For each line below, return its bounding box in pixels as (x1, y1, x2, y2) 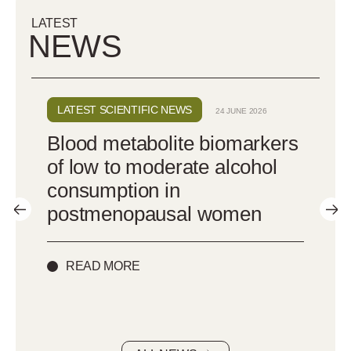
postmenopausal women (47, 201, 262, 226)
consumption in (47, 178, 180, 202)
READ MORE (66, 259, 141, 273)
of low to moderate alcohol (47, 154, 277, 179)
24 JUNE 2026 (215, 106, 267, 115)
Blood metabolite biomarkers (47, 131, 299, 155)
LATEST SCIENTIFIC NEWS (57, 103, 192, 116)
